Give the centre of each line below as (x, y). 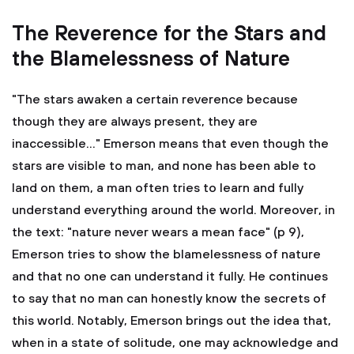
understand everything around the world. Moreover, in (173, 210)
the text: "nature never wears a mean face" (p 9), (158, 232)
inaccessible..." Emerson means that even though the (170, 144)
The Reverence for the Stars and (169, 34)
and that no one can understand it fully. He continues (170, 277)
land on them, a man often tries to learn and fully (158, 188)
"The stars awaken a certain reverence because (155, 100)
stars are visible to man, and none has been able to (164, 166)
